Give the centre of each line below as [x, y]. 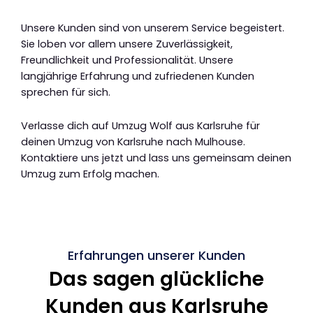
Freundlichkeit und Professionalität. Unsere [127, 60]
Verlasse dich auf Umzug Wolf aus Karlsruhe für [140, 126]
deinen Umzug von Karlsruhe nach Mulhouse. [133, 142]
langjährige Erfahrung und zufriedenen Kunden [138, 76]
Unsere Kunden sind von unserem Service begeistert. [153, 28]
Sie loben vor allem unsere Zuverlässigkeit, [127, 44]
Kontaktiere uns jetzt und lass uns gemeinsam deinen [156, 158]
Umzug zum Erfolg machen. [90, 174]
